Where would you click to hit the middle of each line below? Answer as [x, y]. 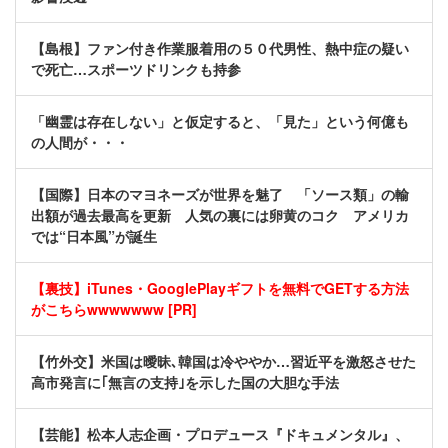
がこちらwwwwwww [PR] [114, 309]
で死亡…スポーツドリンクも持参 [136, 69]
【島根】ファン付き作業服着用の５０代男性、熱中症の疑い [220, 48]
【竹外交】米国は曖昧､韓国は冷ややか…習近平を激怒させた [223, 361]
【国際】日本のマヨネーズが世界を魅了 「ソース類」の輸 [220, 194]
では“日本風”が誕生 [94, 236]
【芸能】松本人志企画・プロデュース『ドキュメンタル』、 [220, 434]
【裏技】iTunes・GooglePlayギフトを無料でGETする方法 [220, 288]
